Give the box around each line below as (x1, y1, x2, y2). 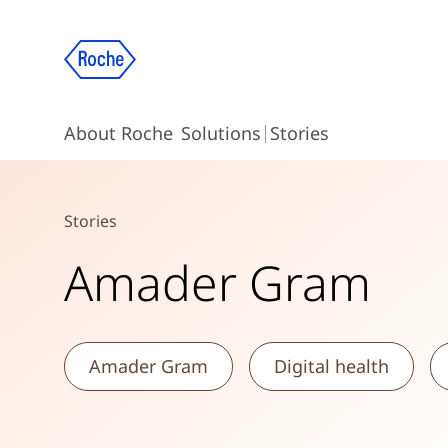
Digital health (274, 354, 389, 378)
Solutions (181, 121, 261, 145)
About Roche (64, 121, 173, 145)
